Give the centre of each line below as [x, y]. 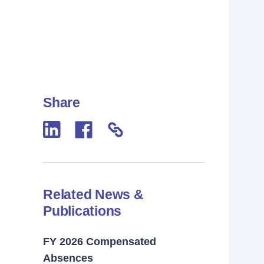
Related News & [93, 195]
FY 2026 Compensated [100, 242]
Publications [82, 211]
